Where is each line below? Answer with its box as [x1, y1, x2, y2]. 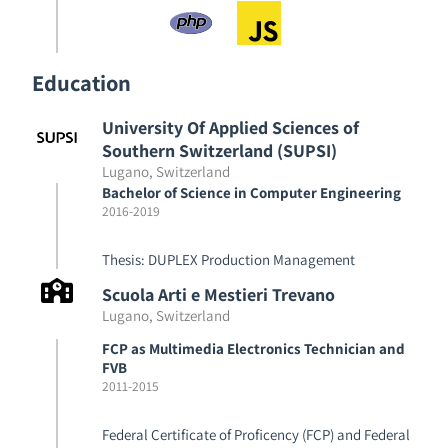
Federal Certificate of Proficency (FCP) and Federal [102, 425, 410, 444]
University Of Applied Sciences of [102, 115, 359, 139]
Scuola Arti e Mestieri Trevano [102, 283, 335, 306]
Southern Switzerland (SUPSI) [102, 138, 337, 162]
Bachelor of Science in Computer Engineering [102, 183, 401, 202]
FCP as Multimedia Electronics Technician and [102, 339, 405, 358]
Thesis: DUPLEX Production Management [102, 250, 355, 269]
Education [32, 68, 131, 98]
